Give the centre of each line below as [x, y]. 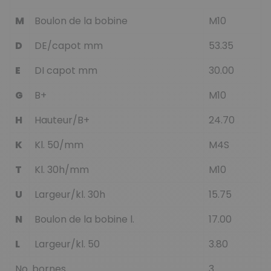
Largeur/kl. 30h [70, 194]
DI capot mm [66, 70]
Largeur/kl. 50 [67, 244]
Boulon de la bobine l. [84, 219]
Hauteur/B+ [62, 120]
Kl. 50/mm [59, 145]
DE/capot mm [69, 45]
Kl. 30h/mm [62, 169]
